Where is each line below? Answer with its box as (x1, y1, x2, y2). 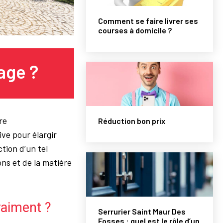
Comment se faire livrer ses (98, 15, 199, 25)
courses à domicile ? (98, 25, 172, 35)
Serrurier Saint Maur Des (98, 207, 186, 217)
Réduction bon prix (98, 115, 166, 125)
